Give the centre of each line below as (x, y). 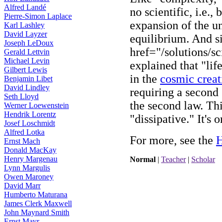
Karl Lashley (24, 25)
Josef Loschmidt (29, 123)
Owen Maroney (29, 177)
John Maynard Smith (37, 212)
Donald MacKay (30, 150)
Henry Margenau (31, 159)
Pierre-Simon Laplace (38, 16)
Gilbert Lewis (26, 70)
